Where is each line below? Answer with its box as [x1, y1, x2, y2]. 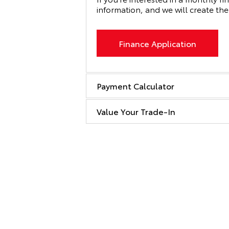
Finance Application [119, 37, 196, 49]
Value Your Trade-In [97, 105, 175, 117]
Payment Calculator [97, 79, 174, 91]
